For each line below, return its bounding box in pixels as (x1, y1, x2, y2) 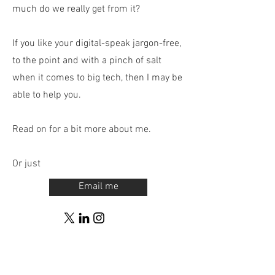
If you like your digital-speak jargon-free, (12, 37, 181, 50)
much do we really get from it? (12, 3, 142, 15)
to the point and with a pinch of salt (12, 55, 161, 67)
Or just (12, 158, 43, 170)
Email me (78, 181, 118, 193)
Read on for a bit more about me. (12, 123, 153, 136)
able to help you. (12, 89, 83, 101)
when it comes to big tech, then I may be (12, 72, 182, 84)
